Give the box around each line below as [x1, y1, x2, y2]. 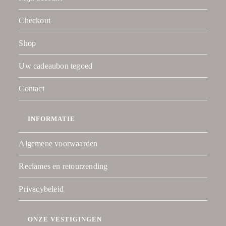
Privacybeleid [19, 185, 64, 194]
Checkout [19, 16, 51, 25]
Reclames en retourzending [19, 162, 108, 171]
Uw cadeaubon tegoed [19, 62, 93, 71]
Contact [19, 84, 44, 93]
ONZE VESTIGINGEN [28, 215, 102, 223]
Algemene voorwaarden [19, 139, 98, 148]
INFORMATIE [28, 115, 76, 123]
